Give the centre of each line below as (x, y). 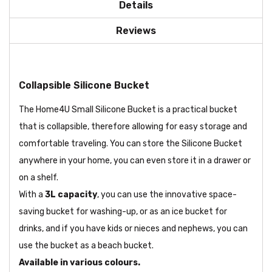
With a (32, 195)
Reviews (136, 31)
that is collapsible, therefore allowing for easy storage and (133, 127)
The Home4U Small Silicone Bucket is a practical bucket (128, 110)
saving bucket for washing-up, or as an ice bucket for (123, 212)
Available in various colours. (80, 263)
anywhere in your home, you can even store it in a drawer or (135, 161)
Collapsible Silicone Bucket (84, 86)
